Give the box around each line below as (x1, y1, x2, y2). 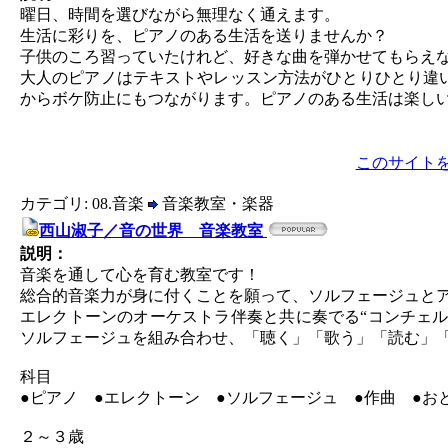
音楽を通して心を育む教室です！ (20, 266, 260, 283)
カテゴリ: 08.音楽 (20, 195, 148, 212)
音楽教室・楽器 (158, 195, 274, 212)
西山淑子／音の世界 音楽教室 (39, 222, 267, 239)
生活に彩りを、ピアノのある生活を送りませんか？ (20, 27, 388, 44)
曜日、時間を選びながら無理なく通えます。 (20, 6, 340, 23)
